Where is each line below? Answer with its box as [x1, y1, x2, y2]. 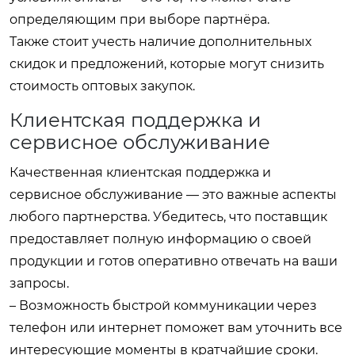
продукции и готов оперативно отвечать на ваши [10, 254, 338, 269]
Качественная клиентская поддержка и [10, 165, 271, 180]
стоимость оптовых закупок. [10, 78, 195, 94]
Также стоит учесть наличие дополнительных [10, 34, 311, 49]
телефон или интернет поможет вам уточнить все [10, 320, 342, 335]
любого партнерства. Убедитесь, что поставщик [10, 209, 327, 224]
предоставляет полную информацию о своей [10, 231, 311, 246]
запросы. [10, 276, 69, 291]
